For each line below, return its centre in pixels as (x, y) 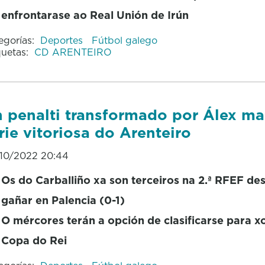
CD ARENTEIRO (73, 52)
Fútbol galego (124, 40)
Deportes (63, 40)
